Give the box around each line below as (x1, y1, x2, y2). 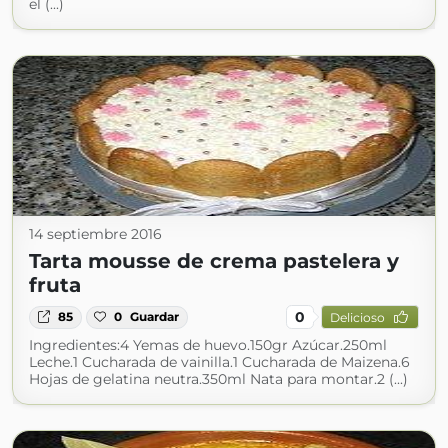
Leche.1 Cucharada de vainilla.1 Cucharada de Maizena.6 (29, 353, 410, 372)
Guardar (130, 309, 180, 325)
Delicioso (329, 309, 385, 325)
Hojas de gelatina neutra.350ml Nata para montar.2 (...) (29, 370, 408, 389)
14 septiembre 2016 (29, 225, 162, 244)
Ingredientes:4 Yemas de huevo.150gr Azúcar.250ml (29, 336, 387, 355)
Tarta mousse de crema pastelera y (29, 249, 399, 274)
